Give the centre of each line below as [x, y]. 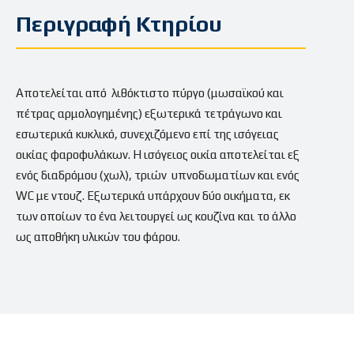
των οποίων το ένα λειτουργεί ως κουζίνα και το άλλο [156, 217]
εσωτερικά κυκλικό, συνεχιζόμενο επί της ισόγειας [147, 134]
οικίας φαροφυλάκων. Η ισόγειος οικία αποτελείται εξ [158, 155]
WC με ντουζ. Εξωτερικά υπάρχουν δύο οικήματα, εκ [153, 196]
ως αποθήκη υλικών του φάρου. [98, 237]
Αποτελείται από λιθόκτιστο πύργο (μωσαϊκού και [150, 93]
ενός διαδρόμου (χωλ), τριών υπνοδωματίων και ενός [158, 175]
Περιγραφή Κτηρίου [119, 24]
